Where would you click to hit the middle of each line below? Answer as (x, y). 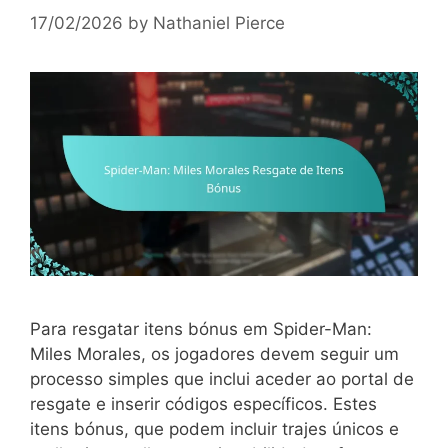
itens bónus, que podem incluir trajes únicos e (214, 428)
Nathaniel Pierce (219, 23)
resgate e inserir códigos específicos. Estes (203, 403)
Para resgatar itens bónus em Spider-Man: (201, 328)
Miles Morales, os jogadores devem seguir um (214, 353)
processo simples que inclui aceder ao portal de (222, 378)
